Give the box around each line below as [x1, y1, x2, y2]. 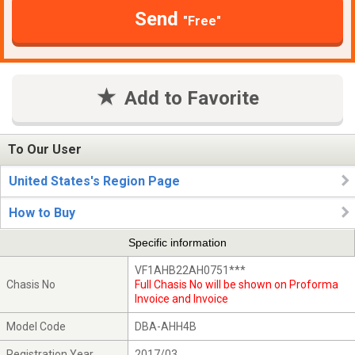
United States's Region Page [9, 174, 180, 189]
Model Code [6, 319, 67, 333]
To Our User [8, 142, 82, 158]
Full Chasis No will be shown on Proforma [135, 277, 339, 291]
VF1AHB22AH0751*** [135, 263, 246, 277]
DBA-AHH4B [135, 319, 197, 333]
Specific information [128, 236, 227, 250]
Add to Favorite [124, 86, 259, 109]
